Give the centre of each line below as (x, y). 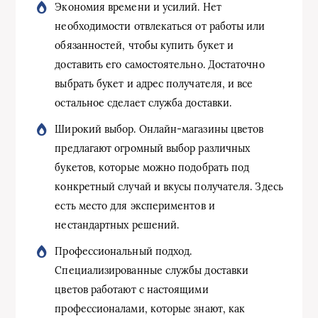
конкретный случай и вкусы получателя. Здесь (169, 186)
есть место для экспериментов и (135, 205)
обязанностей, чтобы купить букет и (144, 45)
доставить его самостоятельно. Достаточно (160, 64)
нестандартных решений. (117, 225)
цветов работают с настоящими (132, 289)
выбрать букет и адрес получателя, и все (154, 83)
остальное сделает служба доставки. (143, 103)
